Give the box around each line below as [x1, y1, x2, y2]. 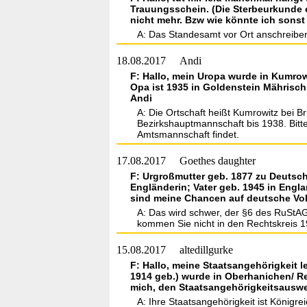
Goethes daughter [180, 155, 256, 167]
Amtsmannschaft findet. [137, 129, 239, 140]
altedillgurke [180, 244, 233, 256]
